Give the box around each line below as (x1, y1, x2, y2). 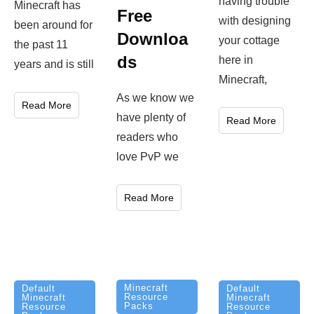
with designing (219, 15, 291, 27)
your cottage (219, 34, 280, 47)
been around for (14, 18, 93, 31)
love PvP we (116, 150, 179, 163)
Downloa (117, 29, 188, 48)
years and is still (14, 57, 94, 70)
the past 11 (14, 38, 68, 50)
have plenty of (116, 111, 186, 123)
